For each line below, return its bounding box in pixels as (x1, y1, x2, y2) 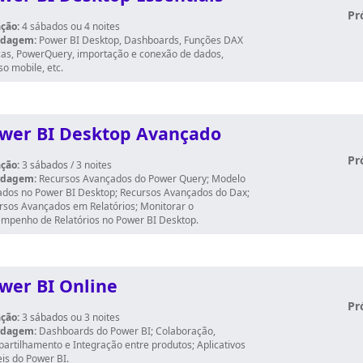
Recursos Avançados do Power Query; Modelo (39, 172, 246, 186)
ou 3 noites (70, 310, 120, 324)
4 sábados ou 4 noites (19, 19, 120, 33)
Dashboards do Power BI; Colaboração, (36, 324, 216, 338)
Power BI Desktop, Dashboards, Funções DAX (36, 33, 243, 47)
